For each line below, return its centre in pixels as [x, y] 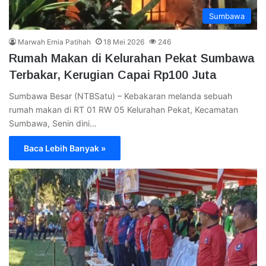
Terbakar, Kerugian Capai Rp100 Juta [113, 75]
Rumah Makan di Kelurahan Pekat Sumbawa [132, 58]
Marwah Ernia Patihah [54, 42]
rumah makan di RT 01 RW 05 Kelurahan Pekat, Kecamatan [123, 109]
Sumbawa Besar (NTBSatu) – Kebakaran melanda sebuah [121, 96]
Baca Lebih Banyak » [65, 148]
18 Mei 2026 [124, 42]
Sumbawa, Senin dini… [53, 123]
